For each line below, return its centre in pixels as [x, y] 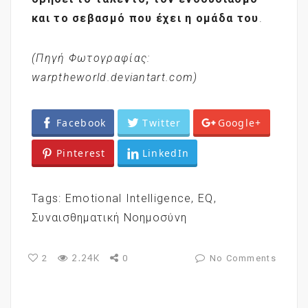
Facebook [81, 122]
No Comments [243, 258]
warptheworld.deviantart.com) [115, 77]
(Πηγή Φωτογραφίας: [91, 58]
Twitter [162, 122]
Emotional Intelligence [128, 199]
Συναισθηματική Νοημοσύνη [110, 218]
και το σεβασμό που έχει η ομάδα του [145, 18]
